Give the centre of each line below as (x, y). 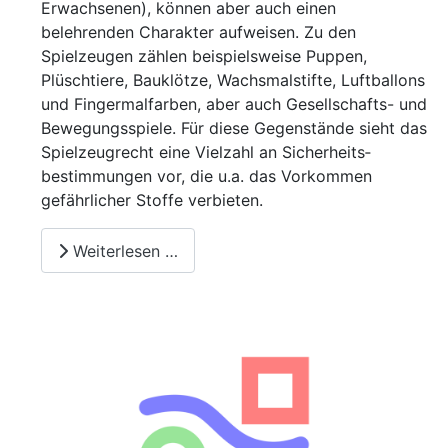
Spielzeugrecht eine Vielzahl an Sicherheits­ (206, 151)
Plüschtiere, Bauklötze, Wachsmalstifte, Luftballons (233, 79)
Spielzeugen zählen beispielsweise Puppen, (204, 55)
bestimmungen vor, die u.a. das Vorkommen (206, 175)
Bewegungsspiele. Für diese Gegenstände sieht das (234, 127)
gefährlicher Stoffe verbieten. (152, 199)
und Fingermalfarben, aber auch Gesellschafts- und (234, 103)
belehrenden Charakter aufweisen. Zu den (198, 31)
